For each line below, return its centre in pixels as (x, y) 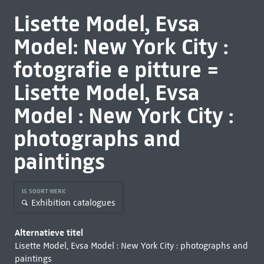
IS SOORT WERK (44, 191)
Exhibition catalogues (73, 202)
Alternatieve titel (49, 232)
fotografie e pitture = (116, 70)
